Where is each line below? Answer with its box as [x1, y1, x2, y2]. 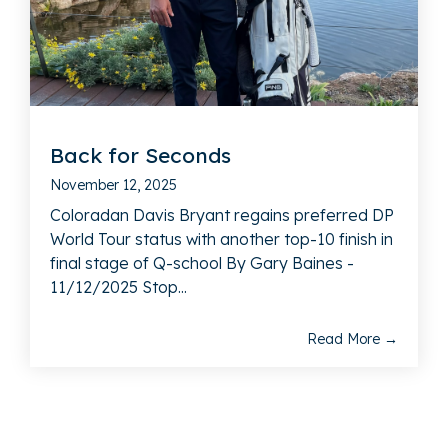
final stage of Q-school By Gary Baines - [50, 252, 354, 273]
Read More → [307, 329, 398, 348]
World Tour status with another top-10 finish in [50, 228, 393, 249]
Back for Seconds [50, 141, 231, 168]
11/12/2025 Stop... [50, 276, 187, 297]
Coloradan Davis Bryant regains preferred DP [50, 204, 394, 225]
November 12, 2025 [50, 175, 177, 194]
